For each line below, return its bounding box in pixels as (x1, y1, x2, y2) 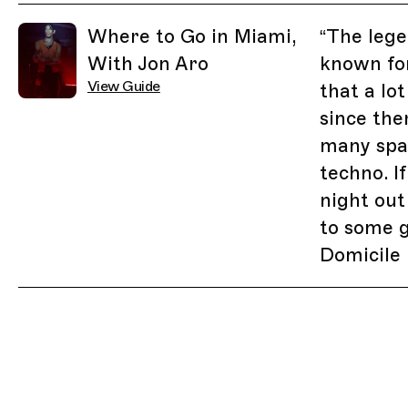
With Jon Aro (87, 52, 209, 76)
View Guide (87, 77, 160, 97)
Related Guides (17, 5, 122, 24)
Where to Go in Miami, (87, 25, 296, 49)
